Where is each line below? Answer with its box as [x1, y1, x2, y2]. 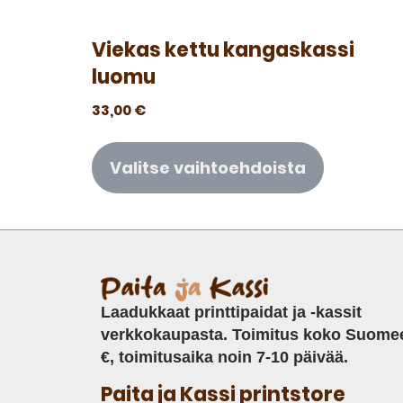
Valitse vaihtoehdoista [110, 157, 306, 180]
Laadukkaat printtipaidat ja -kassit [101, 302, 362, 321]
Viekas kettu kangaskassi [92, 35, 354, 64]
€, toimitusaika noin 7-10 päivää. [101, 347, 348, 366]
